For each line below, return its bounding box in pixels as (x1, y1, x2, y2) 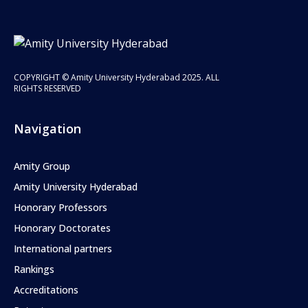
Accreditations (14, 283, 78, 296)
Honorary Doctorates (14, 221, 111, 234)
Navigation (14, 120, 81, 137)
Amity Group (14, 159, 70, 173)
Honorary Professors (14, 200, 107, 214)
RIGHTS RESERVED (14, 82, 81, 94)
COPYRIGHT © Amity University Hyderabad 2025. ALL (14, 71, 219, 83)
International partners (14, 241, 112, 255)
